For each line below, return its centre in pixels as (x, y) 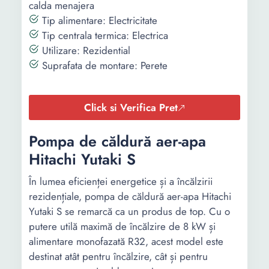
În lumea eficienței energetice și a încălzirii (121, 181)
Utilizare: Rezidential (85, 50)
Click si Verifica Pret (131, 107)
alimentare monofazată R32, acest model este (126, 241)
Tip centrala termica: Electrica (104, 35)
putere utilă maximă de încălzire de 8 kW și (122, 226)
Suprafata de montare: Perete (103, 65)
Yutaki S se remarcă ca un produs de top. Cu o (129, 211)
